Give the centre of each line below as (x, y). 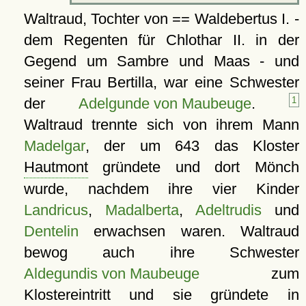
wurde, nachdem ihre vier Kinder (161, 189)
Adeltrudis (229, 210)
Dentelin (51, 231)
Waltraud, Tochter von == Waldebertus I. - (161, 18)
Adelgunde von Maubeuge (165, 103)
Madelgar (54, 145)
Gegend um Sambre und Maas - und (161, 61)
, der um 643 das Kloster (192, 145)
